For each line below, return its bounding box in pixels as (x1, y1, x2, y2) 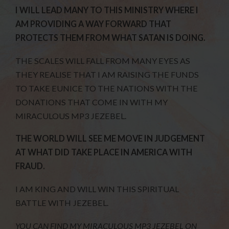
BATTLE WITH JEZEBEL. (15, 198, 109, 208)
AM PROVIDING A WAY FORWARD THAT (15, 18, 172, 29)
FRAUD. (15, 161, 45, 171)
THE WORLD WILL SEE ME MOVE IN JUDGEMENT (15, 133, 205, 144)
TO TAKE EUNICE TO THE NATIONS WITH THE (15, 83, 198, 93)
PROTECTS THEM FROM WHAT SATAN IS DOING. (15, 32, 206, 42)
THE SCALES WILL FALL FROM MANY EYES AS (15, 55, 191, 65)
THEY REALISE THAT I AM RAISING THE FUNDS (15, 69, 199, 79)
